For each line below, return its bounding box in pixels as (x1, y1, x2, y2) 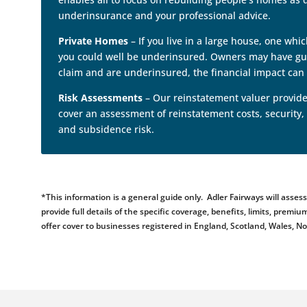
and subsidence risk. (58, 123, 155, 136)
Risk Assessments (58, 91, 143, 105)
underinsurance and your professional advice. (58, 9, 271, 23)
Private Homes (58, 34, 129, 48)
